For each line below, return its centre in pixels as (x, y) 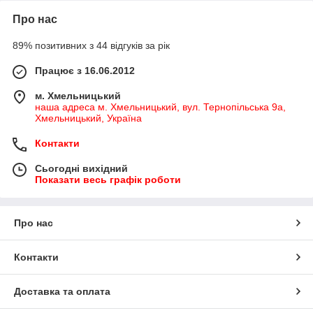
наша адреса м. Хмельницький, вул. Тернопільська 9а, (160, 107)
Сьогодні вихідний (81, 169)
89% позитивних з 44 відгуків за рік (91, 46)
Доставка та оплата (62, 292)
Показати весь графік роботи (108, 180)
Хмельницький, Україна (88, 118)
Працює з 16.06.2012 (85, 71)
